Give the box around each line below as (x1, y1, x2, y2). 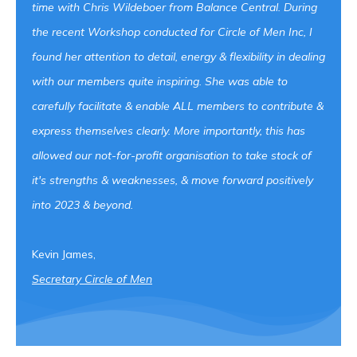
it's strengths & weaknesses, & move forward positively (32, 173, 313, 188)
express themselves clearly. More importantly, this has (32, 124, 305, 139)
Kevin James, (32, 247, 96, 262)
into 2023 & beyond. (32, 198, 133, 213)
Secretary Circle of (32, 272, 127, 287)
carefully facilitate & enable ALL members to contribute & (32, 99, 324, 114)
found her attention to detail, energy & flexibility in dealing (32, 49, 325, 65)
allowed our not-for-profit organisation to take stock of (32, 148, 312, 163)
